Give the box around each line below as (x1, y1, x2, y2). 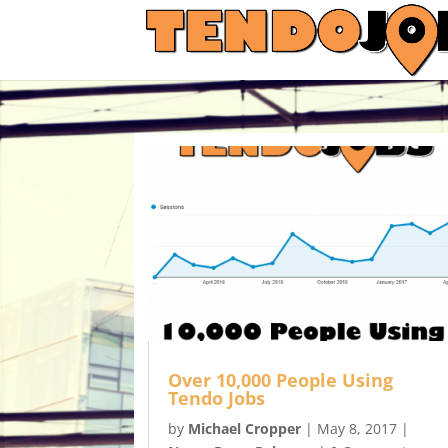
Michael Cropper (187, 418, 301, 438)
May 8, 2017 (316, 418, 397, 438)
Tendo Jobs (167, 385, 265, 410)
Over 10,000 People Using (167, 367, 393, 392)
